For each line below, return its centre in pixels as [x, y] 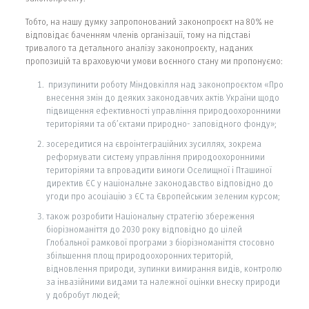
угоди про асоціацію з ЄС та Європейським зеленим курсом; [163, 196]
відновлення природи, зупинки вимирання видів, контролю [164, 268]
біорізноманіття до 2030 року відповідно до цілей [144, 229]
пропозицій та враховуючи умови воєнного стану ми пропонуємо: [154, 61]
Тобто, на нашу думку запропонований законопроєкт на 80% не [149, 21]
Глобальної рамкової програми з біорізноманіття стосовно [160, 242]
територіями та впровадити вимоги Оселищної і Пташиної [159, 170]
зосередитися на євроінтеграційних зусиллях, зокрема [153, 143]
